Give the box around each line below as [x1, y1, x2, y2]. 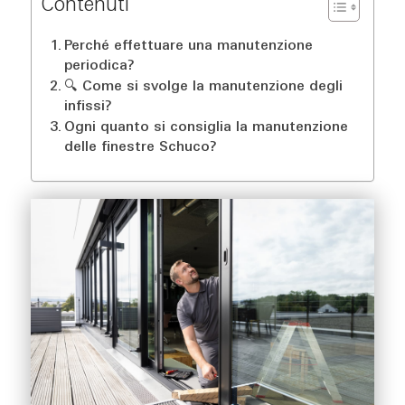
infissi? [63, 100, 112, 115]
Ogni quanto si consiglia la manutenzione [63, 121, 348, 136]
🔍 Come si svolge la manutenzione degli [63, 80, 343, 95]
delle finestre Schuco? [63, 141, 217, 155]
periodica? [63, 60, 135, 74]
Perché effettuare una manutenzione [63, 40, 313, 54]
